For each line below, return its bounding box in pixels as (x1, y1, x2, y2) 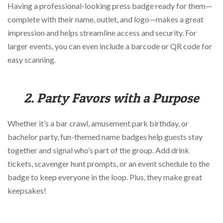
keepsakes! (7, 186, 46, 196)
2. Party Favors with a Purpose (24, 90, 199, 106)
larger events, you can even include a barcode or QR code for (7, 41, 212, 51)
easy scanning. (7, 55, 56, 65)
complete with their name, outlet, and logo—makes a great (7, 14, 204, 24)
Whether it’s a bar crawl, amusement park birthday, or (7, 118, 189, 128)
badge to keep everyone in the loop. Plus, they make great (7, 172, 202, 182)
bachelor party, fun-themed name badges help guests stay (7, 132, 203, 142)
